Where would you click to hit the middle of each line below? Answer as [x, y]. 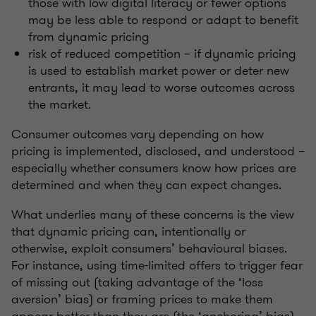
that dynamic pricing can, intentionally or [128, 231]
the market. [60, 104]
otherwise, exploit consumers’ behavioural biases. [149, 248]
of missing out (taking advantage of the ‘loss [137, 282]
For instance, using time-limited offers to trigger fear [157, 265]
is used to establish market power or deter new [159, 70]
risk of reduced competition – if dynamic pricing [162, 53]
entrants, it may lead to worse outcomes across [162, 87]
